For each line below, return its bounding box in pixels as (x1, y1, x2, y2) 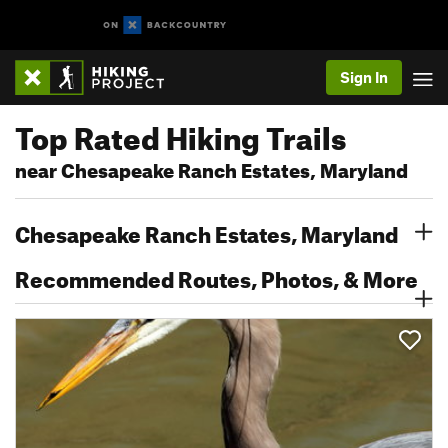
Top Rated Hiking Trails (15, 109, 346, 157)
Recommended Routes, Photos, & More (15, 258, 418, 293)
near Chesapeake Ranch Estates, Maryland (15, 152, 408, 183)
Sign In (340, 68, 388, 86)
